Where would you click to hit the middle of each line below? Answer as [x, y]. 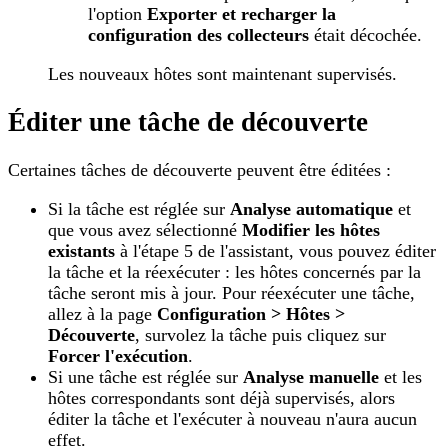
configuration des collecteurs [198, 34]
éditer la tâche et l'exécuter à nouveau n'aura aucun [232, 419]
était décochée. [365, 34]
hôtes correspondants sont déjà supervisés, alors [221, 398]
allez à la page [102, 314]
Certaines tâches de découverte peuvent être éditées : [199, 170]
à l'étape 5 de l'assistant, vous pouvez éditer [275, 251]
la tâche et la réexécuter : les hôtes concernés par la [234, 272]
